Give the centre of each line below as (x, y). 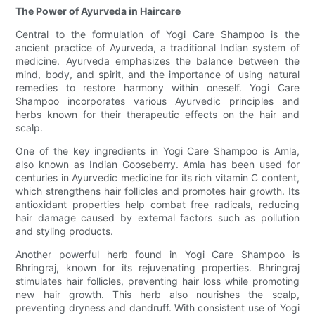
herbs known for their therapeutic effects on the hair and (157, 115)
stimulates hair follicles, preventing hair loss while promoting (157, 281)
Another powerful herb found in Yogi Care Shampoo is (157, 255)
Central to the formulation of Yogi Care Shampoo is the (157, 34)
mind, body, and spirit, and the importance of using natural (157, 75)
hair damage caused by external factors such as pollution (157, 218)
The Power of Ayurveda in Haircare (98, 11)
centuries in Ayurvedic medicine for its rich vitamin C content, (157, 178)
